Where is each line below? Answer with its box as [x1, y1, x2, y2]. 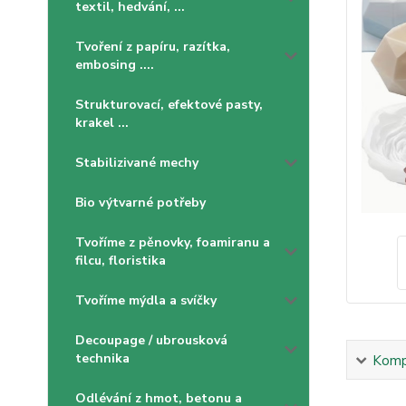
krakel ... [75, 114, 129, 131]
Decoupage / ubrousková [75, 332, 227, 349]
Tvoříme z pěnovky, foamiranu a [75, 234, 270, 251]
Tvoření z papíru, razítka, [75, 38, 230, 55]
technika [75, 350, 130, 367]
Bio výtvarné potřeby [75, 194, 206, 211]
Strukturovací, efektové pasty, [75, 96, 263, 113]
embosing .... [75, 56, 154, 73]
